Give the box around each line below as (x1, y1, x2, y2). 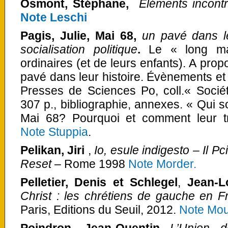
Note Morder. (128, 157, 196, 170)
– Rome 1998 (51, 157, 128, 170)
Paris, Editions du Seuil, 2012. (20, 203, 176, 216)
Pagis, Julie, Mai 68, (20, 28, 142, 42)
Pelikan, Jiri (20, 143, 85, 157)
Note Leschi (20, 10, 87, 24)
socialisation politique (20, 42, 137, 56)
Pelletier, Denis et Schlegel (20, 175, 178, 189)
